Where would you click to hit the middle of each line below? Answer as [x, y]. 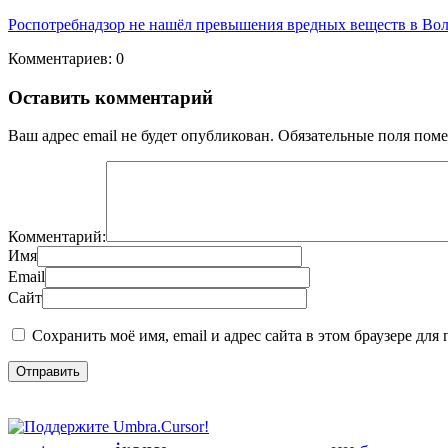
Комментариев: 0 [66, 58]
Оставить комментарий [110, 97]
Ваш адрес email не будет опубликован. [141, 136]
